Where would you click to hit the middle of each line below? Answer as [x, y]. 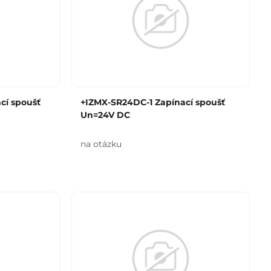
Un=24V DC [105, 115]
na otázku [101, 144]
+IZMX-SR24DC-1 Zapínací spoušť [152, 102]
